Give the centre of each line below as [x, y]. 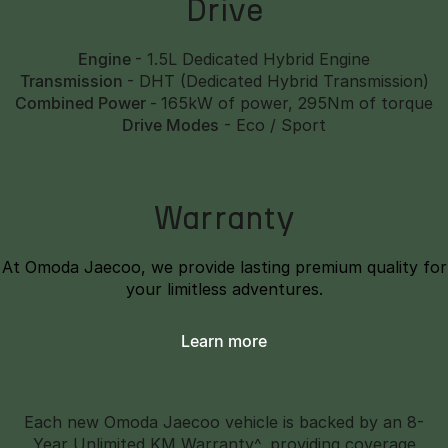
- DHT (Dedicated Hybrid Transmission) [277, 81]
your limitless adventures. [224, 289]
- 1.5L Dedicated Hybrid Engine [252, 59]
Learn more [228, 341]
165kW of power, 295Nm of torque [297, 103]
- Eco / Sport [272, 125]
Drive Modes [170, 125]
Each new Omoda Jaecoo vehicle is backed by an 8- [224, 422]
